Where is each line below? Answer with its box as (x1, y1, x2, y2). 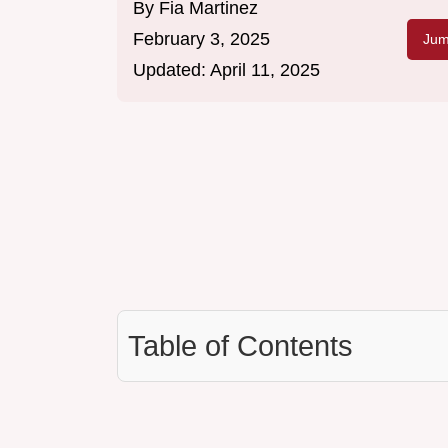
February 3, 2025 (133, 29, 270, 50)
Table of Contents (128, 330, 353, 363)
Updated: (133, 60, 210, 81)
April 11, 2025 (210, 60, 320, 81)
